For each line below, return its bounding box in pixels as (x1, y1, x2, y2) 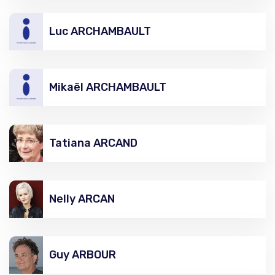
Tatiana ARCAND (49, 136, 137, 150)
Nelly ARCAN (49, 192, 115, 206)
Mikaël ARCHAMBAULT (49, 80, 166, 94)
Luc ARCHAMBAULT (49, 24, 151, 38)
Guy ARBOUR (49, 247, 116, 261)
